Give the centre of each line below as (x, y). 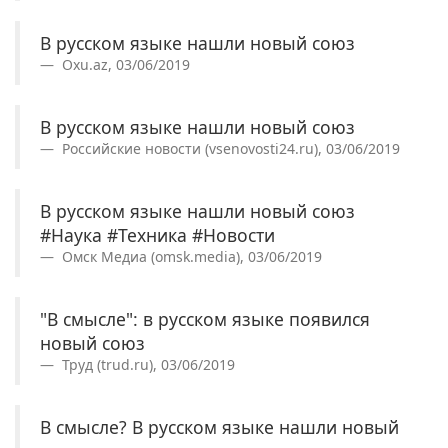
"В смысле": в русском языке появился (205, 318)
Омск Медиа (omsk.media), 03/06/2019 (190, 256)
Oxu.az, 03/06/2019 (124, 64)
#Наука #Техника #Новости (157, 234)
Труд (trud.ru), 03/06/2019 (146, 364)
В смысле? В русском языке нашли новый (219, 426)
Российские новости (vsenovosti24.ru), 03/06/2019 (229, 148)
